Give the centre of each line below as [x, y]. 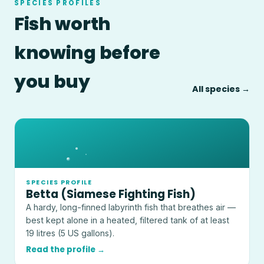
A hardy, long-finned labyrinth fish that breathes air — [131, 207]
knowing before [87, 52]
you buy [52, 81]
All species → [221, 89]
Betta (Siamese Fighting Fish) [111, 194]
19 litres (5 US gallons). [70, 233]
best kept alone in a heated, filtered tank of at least [128, 220]
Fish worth [62, 24]
